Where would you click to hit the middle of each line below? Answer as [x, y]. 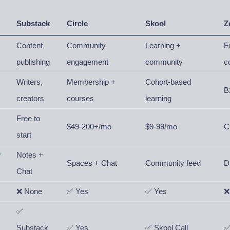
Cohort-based [168, 82]
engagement [88, 62]
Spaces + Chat [92, 163]
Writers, [30, 82]
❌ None [30, 191]
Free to [28, 118]
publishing [33, 62]
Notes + [30, 155]
